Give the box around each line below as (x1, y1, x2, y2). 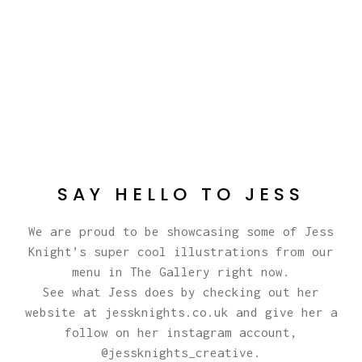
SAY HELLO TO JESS (57, 181, 305, 207)
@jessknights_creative (101, 344, 254, 360)
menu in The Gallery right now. (72, 263, 290, 279)
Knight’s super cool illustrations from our (28, 243, 334, 259)
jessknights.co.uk (97, 304, 229, 319)
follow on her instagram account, (65, 324, 297, 339)
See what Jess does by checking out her (43, 284, 319, 299)
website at (24, 304, 98, 319)
